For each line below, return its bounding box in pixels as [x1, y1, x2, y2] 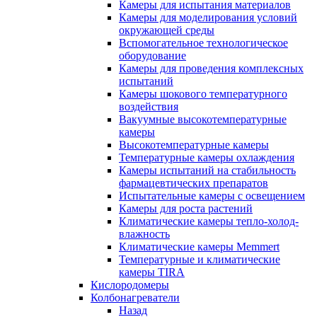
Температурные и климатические [119, 253, 280, 265]
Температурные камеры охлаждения [119, 151, 294, 163]
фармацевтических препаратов [119, 176, 268, 189]
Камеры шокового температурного [119, 87, 287, 100]
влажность [119, 227, 170, 240]
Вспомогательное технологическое [119, 36, 288, 49]
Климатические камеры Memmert [119, 240, 279, 253]
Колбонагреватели [91, 291, 180, 304]
